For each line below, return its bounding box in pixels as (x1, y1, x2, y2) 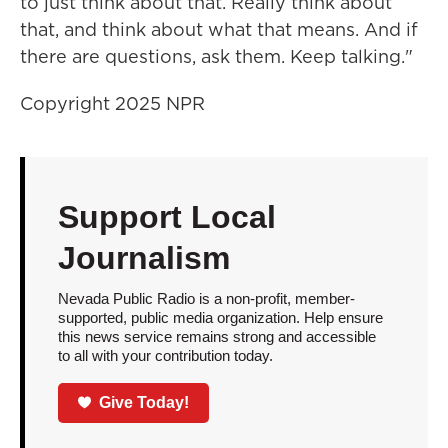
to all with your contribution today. (57, 347, 273, 364)
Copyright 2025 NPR (20, 91, 205, 116)
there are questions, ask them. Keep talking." (20, 44, 413, 69)
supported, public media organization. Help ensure (57, 309, 383, 326)
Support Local (57, 199, 276, 235)
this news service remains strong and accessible (57, 328, 376, 345)
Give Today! (99, 393, 190, 411)
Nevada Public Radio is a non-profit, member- (57, 290, 355, 307)
